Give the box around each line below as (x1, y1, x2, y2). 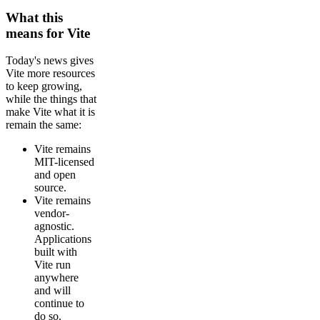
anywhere (34, 271, 79, 284)
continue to (34, 297, 84, 310)
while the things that (6, 93, 96, 106)
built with (34, 246, 77, 259)
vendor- (34, 207, 69, 220)
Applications (34, 233, 91, 246)
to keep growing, (6, 80, 82, 93)
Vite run (34, 259, 71, 271)
